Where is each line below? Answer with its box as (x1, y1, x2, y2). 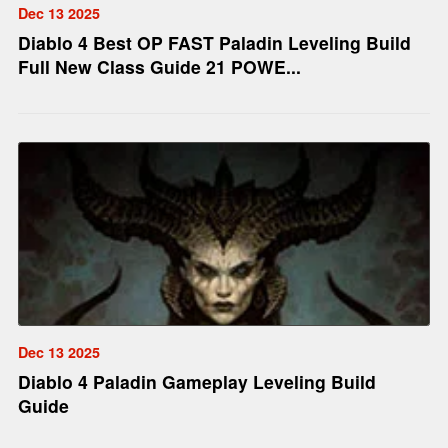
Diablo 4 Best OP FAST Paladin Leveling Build (17, 29, 93, 55)
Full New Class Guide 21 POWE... (205, 53, 301, 79)
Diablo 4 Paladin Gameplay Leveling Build (17, 368, 253, 394)
